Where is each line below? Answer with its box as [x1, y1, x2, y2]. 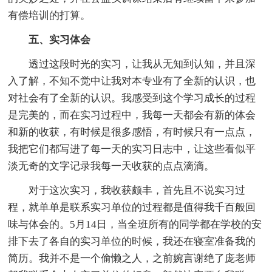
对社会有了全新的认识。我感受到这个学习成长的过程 [8, 92, 256, 104]
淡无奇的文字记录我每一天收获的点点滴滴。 [8, 160, 215, 172]
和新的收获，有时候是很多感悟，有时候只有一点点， [8, 126, 256, 138]
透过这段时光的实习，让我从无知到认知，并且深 [8, 58, 256, 70]
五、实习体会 [8, 33, 91, 46]
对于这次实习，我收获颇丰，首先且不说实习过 [8, 184, 246, 196]
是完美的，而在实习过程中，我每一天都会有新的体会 [8, 109, 256, 121]
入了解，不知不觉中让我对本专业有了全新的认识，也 [8, 75, 256, 87]
